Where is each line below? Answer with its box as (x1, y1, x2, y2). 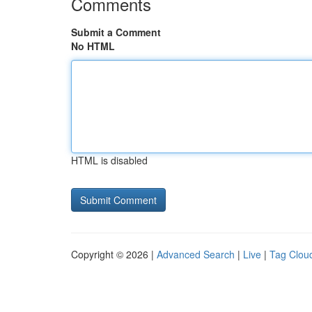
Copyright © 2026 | (71, 247, 157, 261)
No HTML (71, 39, 115, 53)
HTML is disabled (71, 153, 148, 167)
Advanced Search (157, 247, 235, 261)
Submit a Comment (71, 25, 161, 39)
